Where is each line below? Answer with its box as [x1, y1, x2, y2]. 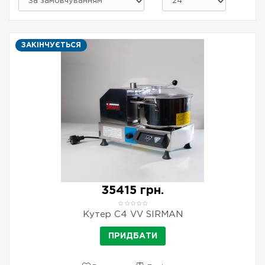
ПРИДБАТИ [108, 232, 157, 240]
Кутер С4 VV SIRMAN [82, 211, 183, 218]
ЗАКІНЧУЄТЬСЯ [21, 42, 81, 49]
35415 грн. [101, 185, 164, 196]
